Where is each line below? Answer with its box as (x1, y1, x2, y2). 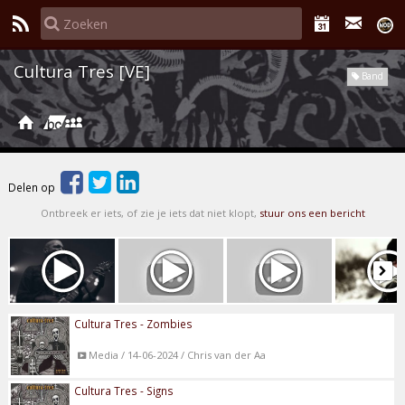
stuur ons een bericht (259, 205, 365, 220)
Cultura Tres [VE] (14, 60, 150, 83)
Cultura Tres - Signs (74, 382, 174, 398)
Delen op (8, 179, 59, 194)
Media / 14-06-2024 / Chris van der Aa (88, 347, 266, 362)
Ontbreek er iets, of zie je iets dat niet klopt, (40, 205, 259, 220)
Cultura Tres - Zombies (74, 316, 193, 331)
